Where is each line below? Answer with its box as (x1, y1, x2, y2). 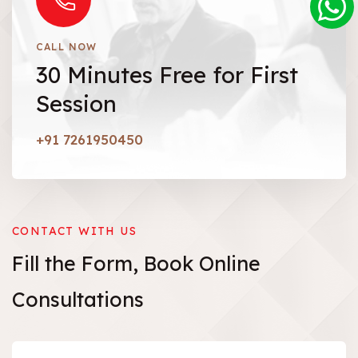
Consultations (12, 287, 144, 312)
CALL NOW (36, 41, 97, 54)
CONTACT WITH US (12, 224, 137, 239)
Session (36, 89, 117, 118)
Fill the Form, (12, 251, 144, 276)
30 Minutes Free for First (36, 61, 298, 89)
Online (193, 251, 261, 276)
